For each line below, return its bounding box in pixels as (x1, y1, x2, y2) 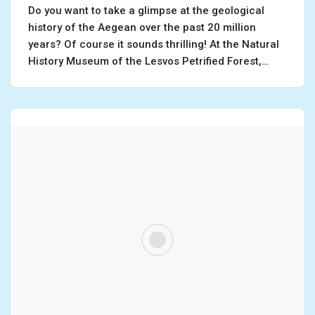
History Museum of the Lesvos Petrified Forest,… (28, 55, 271, 68)
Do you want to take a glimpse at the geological (28, 4, 264, 18)
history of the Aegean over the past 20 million (28, 21, 256, 34)
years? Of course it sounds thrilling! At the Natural (28, 38, 279, 51)
